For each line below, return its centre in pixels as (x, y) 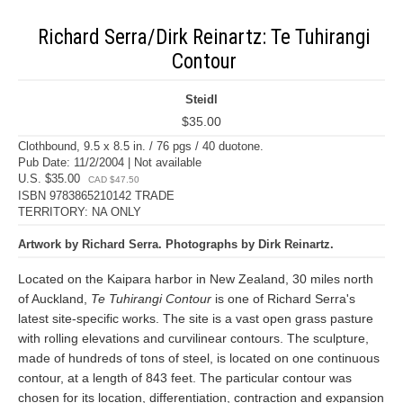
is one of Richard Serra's (283, 299)
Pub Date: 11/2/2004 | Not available (110, 162)
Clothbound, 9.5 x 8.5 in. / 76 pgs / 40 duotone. (141, 146)
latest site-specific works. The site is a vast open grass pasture (196, 318)
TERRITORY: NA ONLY (80, 212)
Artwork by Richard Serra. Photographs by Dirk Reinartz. (176, 244)
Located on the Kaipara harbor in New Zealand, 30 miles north (196, 279)
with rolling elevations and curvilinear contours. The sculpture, (193, 338)
